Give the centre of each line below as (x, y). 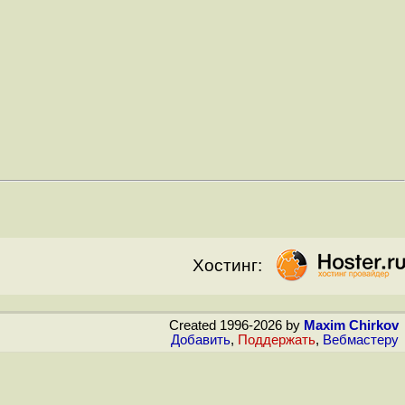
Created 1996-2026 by (236, 326)
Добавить (201, 340)
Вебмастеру (361, 340)
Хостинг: (227, 266)
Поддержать (277, 340)
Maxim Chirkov (351, 326)
